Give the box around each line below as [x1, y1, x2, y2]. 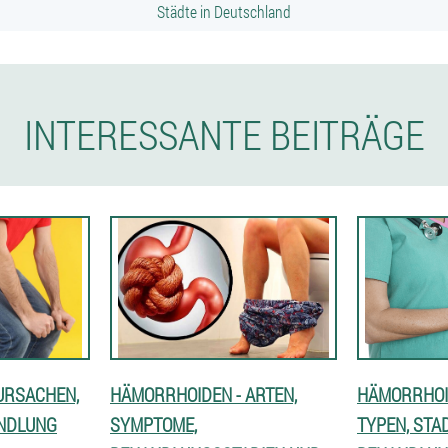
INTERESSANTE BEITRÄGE [23, 108, 425, 161]
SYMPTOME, [110, 412, 197, 437]
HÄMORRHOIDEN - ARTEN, [110, 382, 297, 407]
